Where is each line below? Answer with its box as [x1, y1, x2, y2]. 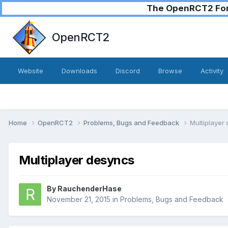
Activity [201, 67, 223, 75]
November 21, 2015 [47, 195, 110, 204]
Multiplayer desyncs [19, 152, 134, 167]
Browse [158, 67, 182, 75]
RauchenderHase [58, 184, 122, 193]
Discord [116, 67, 140, 75]
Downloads [62, 67, 97, 75]
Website [18, 67, 43, 75]
